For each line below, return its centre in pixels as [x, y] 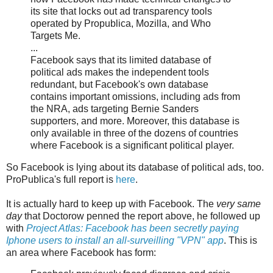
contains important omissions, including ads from [135, 96]
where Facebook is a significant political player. [132, 145]
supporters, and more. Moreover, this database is [135, 121]
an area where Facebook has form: [81, 252]
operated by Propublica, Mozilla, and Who [121, 23]
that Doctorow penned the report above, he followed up [141, 216]
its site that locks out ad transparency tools [121, 11]
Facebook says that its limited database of [121, 60]
